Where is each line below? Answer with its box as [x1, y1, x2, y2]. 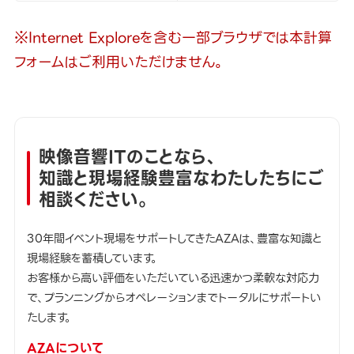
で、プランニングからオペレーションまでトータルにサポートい [27, 288, 322, 307]
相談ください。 [38, 185, 150, 213]
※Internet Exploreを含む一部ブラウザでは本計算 [13, 26, 332, 50]
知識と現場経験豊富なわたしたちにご [38, 164, 324, 192]
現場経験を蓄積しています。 [27, 248, 159, 268]
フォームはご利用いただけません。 [13, 51, 224, 74]
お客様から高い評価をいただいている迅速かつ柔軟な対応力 [27, 268, 320, 288]
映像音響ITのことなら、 [38, 142, 218, 171]
